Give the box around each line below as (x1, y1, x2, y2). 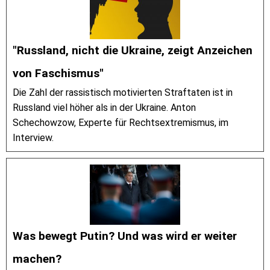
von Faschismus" (13, 66, 104, 80)
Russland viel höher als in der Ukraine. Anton (13, 101, 196, 113)
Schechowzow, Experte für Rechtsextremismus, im (13, 116, 228, 128)
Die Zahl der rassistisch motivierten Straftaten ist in (13, 86, 233, 98)
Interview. (13, 131, 54, 143)
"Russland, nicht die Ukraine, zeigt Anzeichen (13, 43, 253, 57)
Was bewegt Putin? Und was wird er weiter (13, 228, 237, 243)
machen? (13, 251, 61, 266)
